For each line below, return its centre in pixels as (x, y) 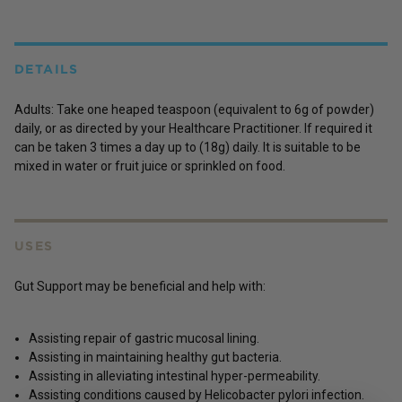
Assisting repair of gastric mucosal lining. (144, 338)
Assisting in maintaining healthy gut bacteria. (155, 357)
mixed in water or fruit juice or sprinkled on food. (150, 166)
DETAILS (47, 69)
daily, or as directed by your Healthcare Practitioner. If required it (193, 128)
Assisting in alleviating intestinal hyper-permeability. (175, 376)
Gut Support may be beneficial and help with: (140, 286)
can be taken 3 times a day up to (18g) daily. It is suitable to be (188, 147)
